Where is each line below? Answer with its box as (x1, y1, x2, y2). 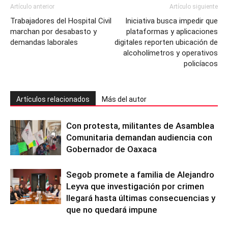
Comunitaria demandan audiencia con (66, 132, 212, 142)
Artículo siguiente (169, 3, 218, 10)
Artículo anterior (10, 3, 54, 10)
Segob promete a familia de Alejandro (66, 169, 214, 180)
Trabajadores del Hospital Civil (10, 16, 111, 25)
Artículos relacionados (16, 95, 90, 103)
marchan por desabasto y (10, 26, 97, 36)
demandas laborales (10, 37, 78, 47)
